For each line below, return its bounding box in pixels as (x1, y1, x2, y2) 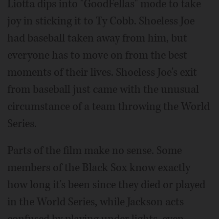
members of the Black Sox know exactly (7, 160, 190, 175)
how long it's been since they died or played (7, 177, 205, 193)
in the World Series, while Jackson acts (7, 195, 184, 210)
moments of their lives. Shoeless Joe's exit (7, 65, 197, 80)
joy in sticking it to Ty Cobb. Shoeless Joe (7, 14, 195, 29)
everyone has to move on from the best (7, 48, 187, 63)
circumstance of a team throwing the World (7, 99, 210, 114)
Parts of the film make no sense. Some (7, 143, 182, 158)
